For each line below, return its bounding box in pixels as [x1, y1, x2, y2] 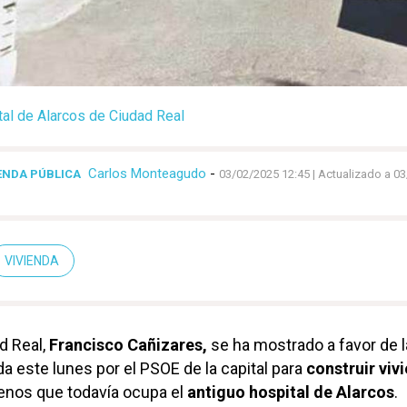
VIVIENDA [5, 253, 59, 268]
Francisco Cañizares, [49, 335, 207, 354]
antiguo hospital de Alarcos [187, 382, 394, 402]
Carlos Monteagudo [88, 165, 206, 182]
